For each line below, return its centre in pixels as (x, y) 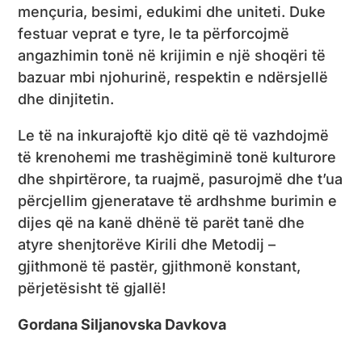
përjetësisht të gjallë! (92, 288)
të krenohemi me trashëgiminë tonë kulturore (177, 157)
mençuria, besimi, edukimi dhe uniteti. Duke (172, 11)
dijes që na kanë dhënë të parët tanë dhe (162, 222)
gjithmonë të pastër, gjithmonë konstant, (160, 266)
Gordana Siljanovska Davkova (122, 324)
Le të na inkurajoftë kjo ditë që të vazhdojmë (174, 135)
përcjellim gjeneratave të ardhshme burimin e (178, 200)
